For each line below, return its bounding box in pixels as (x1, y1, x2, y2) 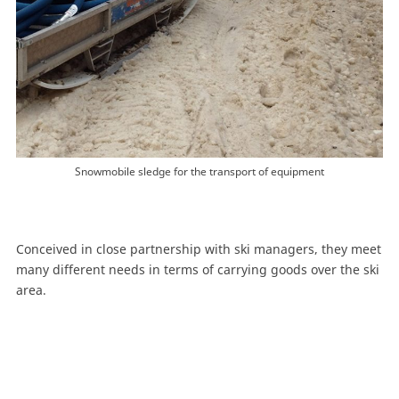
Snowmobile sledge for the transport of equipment (75, 163, 324, 179)
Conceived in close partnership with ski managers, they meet (15, 240, 381, 257)
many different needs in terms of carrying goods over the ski (15, 260, 379, 278)
